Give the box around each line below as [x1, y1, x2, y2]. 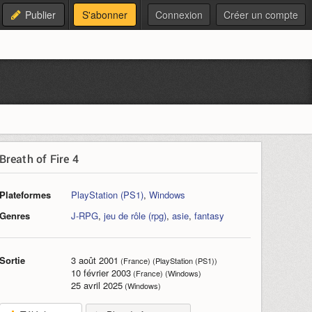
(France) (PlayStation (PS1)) [118, 255, 217, 266]
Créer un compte [224, 8, 298, 22]
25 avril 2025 [70, 279, 123, 292]
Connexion [155, 8, 203, 22]
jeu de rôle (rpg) [103, 209, 166, 222]
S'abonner [82, 8, 127, 22]
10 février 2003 [70, 266, 131, 279]
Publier [25, 8, 56, 22]
